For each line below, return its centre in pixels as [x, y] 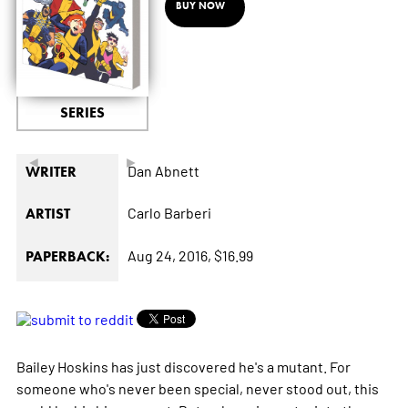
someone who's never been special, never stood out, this [197, 388]
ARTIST [47, 213]
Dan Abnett [163, 170]
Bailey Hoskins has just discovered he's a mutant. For [183, 366]
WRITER [51, 171]
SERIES [82, 112]
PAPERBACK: [67, 256]
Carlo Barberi [169, 212]
